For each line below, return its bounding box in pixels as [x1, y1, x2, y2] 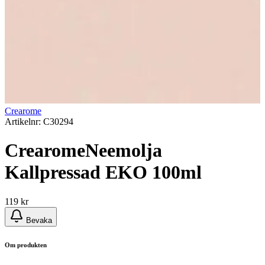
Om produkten [5, 241, 47, 248]
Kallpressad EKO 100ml [5, 161, 202, 183]
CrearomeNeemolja [5, 140, 162, 161]
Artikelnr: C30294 [5, 116, 73, 127]
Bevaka [26, 215, 52, 225]
